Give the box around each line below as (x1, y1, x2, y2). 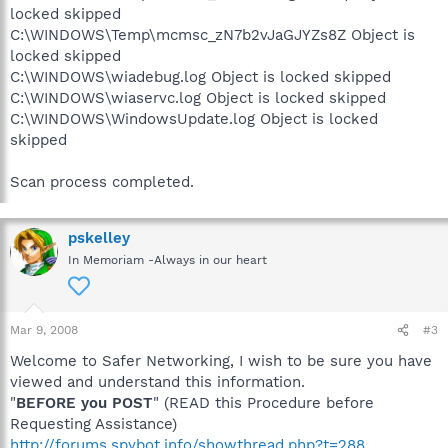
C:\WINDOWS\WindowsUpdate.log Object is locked (10, 110, 378, 128)
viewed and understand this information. (10, 373, 305, 391)
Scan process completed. (10, 173, 194, 191)
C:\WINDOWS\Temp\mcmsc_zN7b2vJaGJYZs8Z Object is (10, 26, 415, 44)
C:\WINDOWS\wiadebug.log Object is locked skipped (10, 68, 391, 86)
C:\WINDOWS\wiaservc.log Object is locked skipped (10, 89, 386, 107)
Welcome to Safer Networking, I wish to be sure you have (10, 352, 432, 370)
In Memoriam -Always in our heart (68, 253, 267, 267)
